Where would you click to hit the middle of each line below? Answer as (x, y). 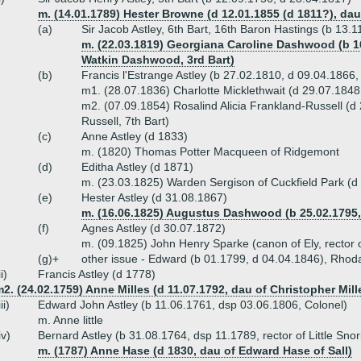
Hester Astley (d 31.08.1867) (154, 197)
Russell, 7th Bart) (125, 121)
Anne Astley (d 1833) (135, 136)
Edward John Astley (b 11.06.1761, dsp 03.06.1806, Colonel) (193, 305)
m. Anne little (71, 320)
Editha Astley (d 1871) (137, 167)
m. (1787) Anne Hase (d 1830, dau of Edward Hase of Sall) (195, 351)
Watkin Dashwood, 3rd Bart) (158, 60)
